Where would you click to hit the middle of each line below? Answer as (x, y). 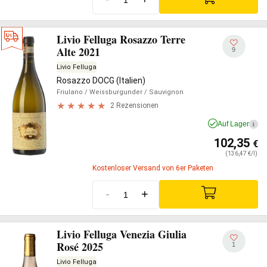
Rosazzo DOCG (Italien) (101, 80)
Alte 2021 (78, 52)
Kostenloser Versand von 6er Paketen (153, 168)
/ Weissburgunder (113, 92)
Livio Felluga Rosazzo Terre (121, 39)
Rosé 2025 (80, 247)
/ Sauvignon (163, 92)
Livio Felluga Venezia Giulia (122, 234)
